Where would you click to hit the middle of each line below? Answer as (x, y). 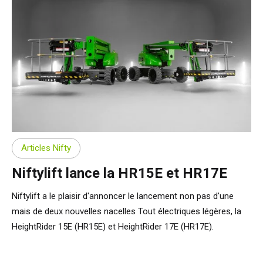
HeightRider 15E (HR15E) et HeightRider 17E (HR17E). (113, 226)
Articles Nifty (46, 148)
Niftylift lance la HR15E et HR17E (119, 173)
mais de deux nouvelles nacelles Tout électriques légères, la (127, 211)
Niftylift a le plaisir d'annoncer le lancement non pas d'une (123, 196)
